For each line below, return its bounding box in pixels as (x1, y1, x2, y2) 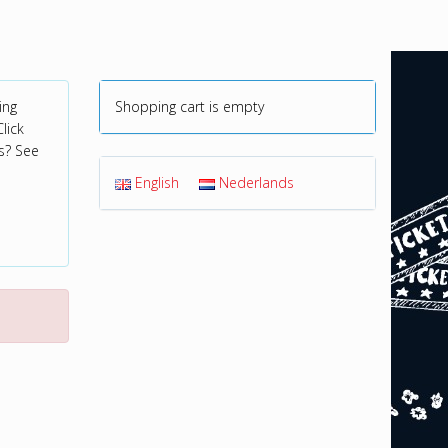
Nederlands (218, 173, 294, 192)
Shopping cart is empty (114, 97, 264, 116)
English (134, 173, 179, 192)
